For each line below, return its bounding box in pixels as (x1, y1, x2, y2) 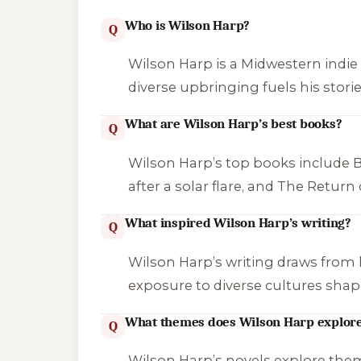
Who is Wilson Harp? (125, 17, 251, 33)
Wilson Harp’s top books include (127, 154, 353, 171)
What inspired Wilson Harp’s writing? (125, 214, 351, 230)
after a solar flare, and (127, 177, 277, 194)
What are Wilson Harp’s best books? (125, 116, 342, 132)
